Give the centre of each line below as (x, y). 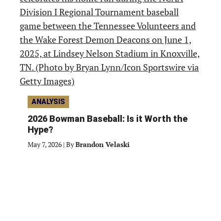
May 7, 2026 (45, 144)
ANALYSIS (48, 102)
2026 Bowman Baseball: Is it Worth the (108, 119)
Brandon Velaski (103, 144)
